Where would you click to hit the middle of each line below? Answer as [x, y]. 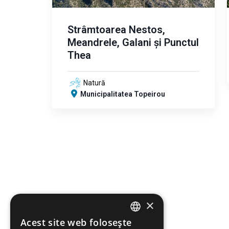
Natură [94, 83]
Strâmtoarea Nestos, [116, 30]
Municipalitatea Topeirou [123, 94]
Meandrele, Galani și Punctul [133, 42]
